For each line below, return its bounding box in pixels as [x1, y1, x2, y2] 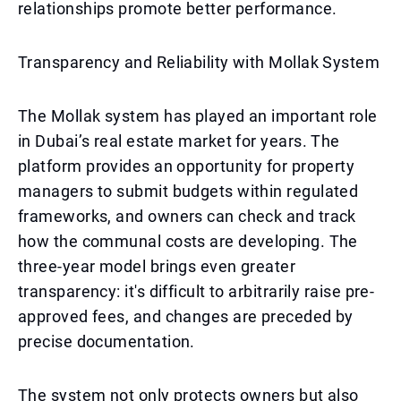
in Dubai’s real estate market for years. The [18, 132, 340, 150]
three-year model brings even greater [18, 257, 296, 276]
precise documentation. [18, 332, 195, 351]
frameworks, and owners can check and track [18, 207, 356, 226]
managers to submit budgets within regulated [18, 182, 359, 200]
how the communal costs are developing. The [18, 232, 358, 251]
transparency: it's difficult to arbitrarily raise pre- [18, 282, 375, 301]
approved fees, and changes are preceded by [18, 307, 354, 326]
